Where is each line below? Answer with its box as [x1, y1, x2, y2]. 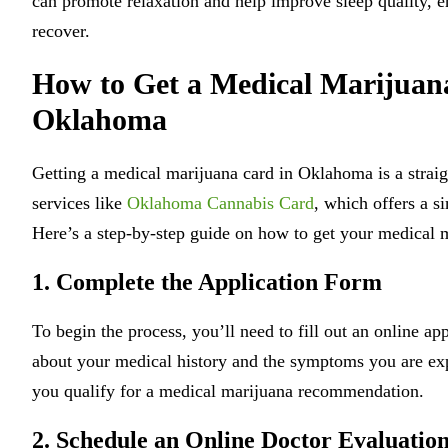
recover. [32, 21, 90, 41]
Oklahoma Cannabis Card [127, 193, 314, 213]
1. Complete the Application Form [32, 269, 382, 295]
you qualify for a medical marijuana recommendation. [32, 381, 424, 401]
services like [32, 193, 127, 213]
